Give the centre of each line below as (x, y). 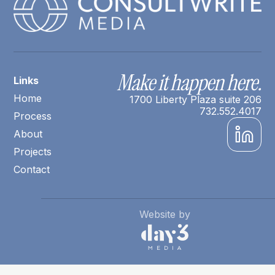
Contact (32, 169)
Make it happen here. (189, 82)
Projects (33, 151)
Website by (165, 214)
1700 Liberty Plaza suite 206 (195, 99)
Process (33, 116)
